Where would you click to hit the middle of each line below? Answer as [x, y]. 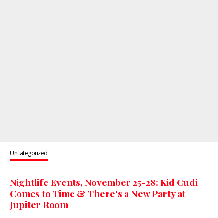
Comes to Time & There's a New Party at [98, 193]
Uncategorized [29, 153]
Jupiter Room [39, 205]
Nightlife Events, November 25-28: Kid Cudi [104, 182]
